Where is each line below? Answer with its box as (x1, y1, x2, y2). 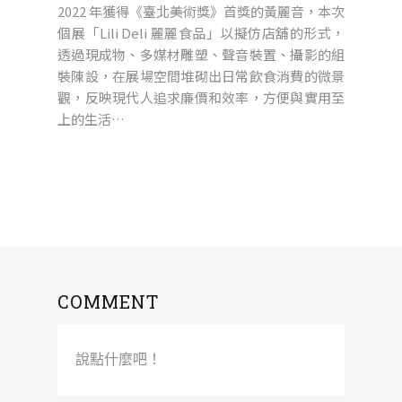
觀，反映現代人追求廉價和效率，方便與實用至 (57, 87, 345, 107)
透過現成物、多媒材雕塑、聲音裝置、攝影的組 (57, 44, 345, 64)
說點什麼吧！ (75, 351, 162, 367)
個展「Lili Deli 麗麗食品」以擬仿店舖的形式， (57, 22, 345, 42)
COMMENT (57, 289, 159, 313)
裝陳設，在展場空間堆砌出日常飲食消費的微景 (57, 66, 345, 85)
